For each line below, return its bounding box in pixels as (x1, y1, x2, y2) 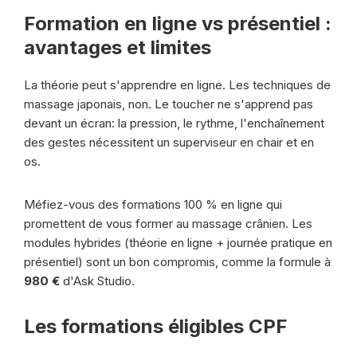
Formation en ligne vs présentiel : (24, 12, 331, 35)
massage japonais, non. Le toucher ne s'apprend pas (24, 96, 313, 112)
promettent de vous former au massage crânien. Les (24, 216, 312, 231)
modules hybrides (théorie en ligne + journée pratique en (24, 235, 332, 250)
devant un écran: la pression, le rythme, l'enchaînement (24, 116, 324, 131)
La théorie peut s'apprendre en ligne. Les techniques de (24, 77, 331, 92)
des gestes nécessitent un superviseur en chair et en (24, 135, 314, 150)
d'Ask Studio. (60, 273, 135, 288)
